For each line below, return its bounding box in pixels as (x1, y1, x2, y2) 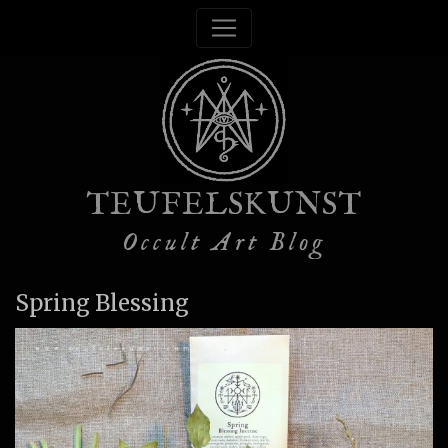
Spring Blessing (15, 289, 189, 317)
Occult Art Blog (122, 226, 326, 259)
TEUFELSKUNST (86, 186, 362, 225)
